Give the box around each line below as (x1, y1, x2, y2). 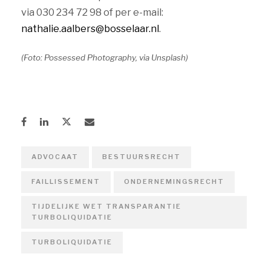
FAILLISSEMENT (31, 177, 100, 186)
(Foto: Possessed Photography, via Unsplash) (21, 53, 188, 62)
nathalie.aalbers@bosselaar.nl (21, 23, 159, 34)
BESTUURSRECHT (102, 152, 181, 161)
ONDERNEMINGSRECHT (124, 177, 224, 186)
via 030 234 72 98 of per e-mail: (21, 7, 163, 18)
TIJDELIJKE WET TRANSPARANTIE (31, 202, 181, 211)
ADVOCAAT (31, 152, 79, 161)
